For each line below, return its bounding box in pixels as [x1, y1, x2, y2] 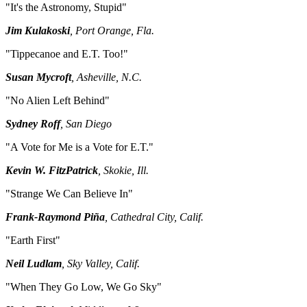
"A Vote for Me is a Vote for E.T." [5, 141, 153, 153]
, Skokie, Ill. [98, 164, 149, 177]
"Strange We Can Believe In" [5, 188, 133, 200]
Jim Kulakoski [5, 25, 70, 37]
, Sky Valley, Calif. [62, 258, 140, 270]
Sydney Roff [5, 118, 60, 130]
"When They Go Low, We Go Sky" [5, 281, 162, 293]
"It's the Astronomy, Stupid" [5, 1, 127, 14]
